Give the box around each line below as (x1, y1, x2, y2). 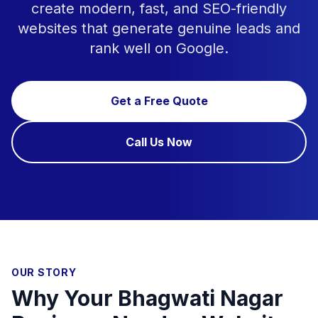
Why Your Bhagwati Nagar (11, 285, 283, 311)
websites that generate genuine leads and (18, 20, 300, 37)
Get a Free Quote (110, 94, 208, 108)
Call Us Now (126, 135, 192, 149)
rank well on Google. (89, 40, 229, 57)
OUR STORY (11, 266, 77, 278)
